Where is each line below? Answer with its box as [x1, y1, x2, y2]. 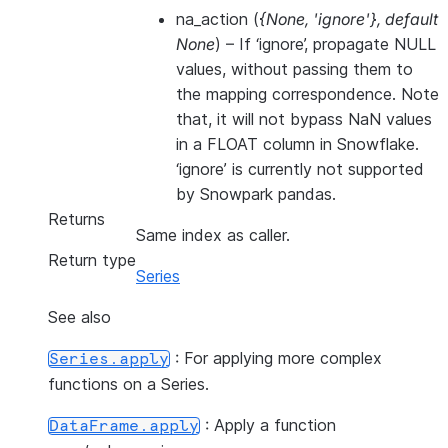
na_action [176, 9, 248, 29]
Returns [48, 209, 105, 229]
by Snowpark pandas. [176, 184, 336, 204]
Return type [48, 250, 136, 270]
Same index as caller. [136, 225, 290, 245]
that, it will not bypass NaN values [176, 109, 432, 129]
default [385, 9, 438, 29]
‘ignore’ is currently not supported [176, 159, 424, 179]
